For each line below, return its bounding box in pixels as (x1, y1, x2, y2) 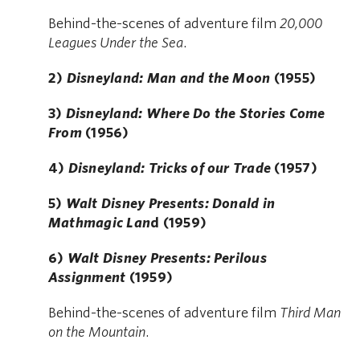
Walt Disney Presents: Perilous (67, 251, 267, 267)
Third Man (280, 305, 341, 321)
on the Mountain (48, 325, 145, 341)
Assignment (48, 270, 126, 286)
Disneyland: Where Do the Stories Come (65, 106, 325, 122)
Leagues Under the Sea (48, 35, 183, 51)
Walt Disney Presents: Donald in (65, 196, 276, 212)
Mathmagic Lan (48, 215, 151, 231)
